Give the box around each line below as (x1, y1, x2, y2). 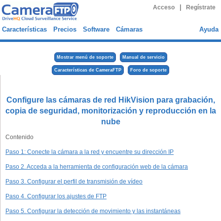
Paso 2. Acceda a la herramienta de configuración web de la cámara (5, 163, 188, 170)
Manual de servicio (122, 55, 165, 60)
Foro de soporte (130, 68, 167, 73)
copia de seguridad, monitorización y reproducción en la (5, 107, 216, 115)
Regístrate (186, 4, 216, 10)
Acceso (152, 4, 175, 10)
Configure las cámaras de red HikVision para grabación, (6, 96, 215, 104)
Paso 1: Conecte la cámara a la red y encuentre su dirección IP (5, 148, 174, 155)
